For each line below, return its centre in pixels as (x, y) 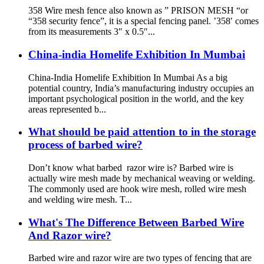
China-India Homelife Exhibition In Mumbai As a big (128, 77)
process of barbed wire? (85, 145)
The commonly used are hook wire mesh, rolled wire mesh (137, 189)
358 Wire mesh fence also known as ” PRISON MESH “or (138, 11)
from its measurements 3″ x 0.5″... (92, 32)
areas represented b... (67, 109)
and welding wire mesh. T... (80, 199)
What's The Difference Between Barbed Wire (136, 222)
